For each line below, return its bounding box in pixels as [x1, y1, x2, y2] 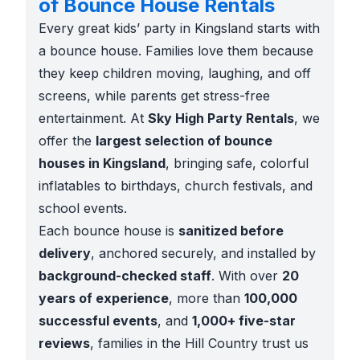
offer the [39, 133, 96, 149]
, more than [169, 290, 244, 306]
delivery [39, 245, 91, 261]
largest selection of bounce [96, 133, 272, 149]
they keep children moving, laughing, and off [39, 65, 311, 81]
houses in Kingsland [39, 155, 166, 171]
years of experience [39, 290, 169, 306]
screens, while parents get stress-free [39, 88, 270, 104]
